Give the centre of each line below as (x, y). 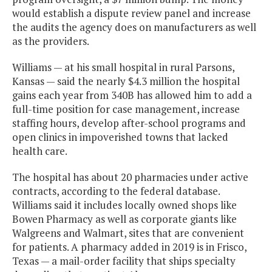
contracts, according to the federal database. (116, 191)
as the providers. (51, 41)
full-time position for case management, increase (126, 109)
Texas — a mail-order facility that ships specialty (124, 261)
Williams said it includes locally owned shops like (124, 205)
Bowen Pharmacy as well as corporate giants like (124, 219)
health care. (40, 151)
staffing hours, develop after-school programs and (129, 123)
